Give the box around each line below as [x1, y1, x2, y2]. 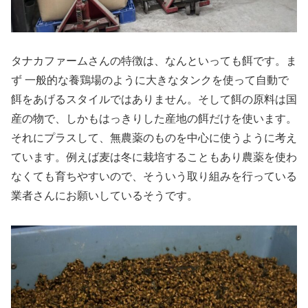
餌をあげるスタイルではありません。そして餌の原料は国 [11, 93, 297, 106]
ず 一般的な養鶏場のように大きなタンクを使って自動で [11, 74, 289, 87]
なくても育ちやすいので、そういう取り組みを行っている [11, 170, 297, 183]
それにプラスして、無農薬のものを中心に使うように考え [11, 132, 297, 144]
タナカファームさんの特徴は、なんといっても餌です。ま [11, 55, 297, 67]
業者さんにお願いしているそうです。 [11, 190, 198, 202]
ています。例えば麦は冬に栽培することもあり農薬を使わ [11, 151, 297, 164]
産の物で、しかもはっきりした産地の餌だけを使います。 [11, 113, 297, 125]
